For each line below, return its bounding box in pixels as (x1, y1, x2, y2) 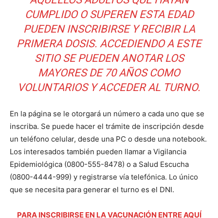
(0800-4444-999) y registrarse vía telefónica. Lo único (10, 172, 198, 182)
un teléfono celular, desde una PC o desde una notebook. (10, 134, 207, 144)
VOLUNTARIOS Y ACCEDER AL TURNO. (18, 81, 200, 93)
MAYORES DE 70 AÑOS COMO (38, 67, 180, 79)
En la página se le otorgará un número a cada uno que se (10, 109, 204, 118)
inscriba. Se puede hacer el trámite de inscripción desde (10, 122, 204, 131)
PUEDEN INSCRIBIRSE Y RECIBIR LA (23, 23, 195, 35)
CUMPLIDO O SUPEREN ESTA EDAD (24, 8, 194, 20)
